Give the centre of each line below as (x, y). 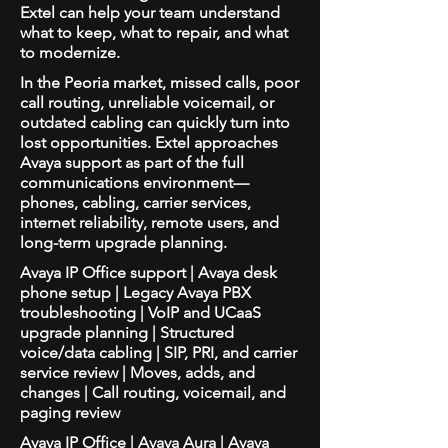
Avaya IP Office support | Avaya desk (148, 272)
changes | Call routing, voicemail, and (153, 392)
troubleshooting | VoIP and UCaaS (140, 312)
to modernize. (70, 52)
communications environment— (134, 182)
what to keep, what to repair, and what (154, 32)
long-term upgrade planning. (123, 242)
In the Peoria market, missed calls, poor (159, 82)
